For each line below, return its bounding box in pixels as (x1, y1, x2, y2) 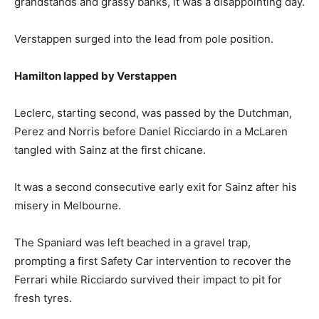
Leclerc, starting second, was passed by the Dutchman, (14, 106, 292, 120)
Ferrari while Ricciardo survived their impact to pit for (14, 273, 282, 287)
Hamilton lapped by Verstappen (14, 69, 177, 83)
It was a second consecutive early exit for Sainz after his (14, 180, 297, 194)
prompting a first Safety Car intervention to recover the (14, 254, 291, 268)
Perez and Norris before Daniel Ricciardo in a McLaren (14, 125, 288, 139)
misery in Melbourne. (14, 199, 121, 213)
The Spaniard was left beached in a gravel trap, (14, 236, 251, 250)
